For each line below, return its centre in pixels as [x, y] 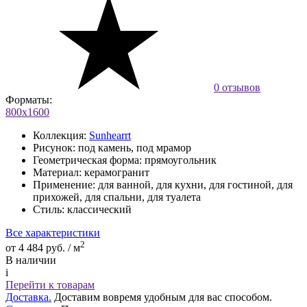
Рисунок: [54, 147]
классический [99, 209]
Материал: [57, 172]
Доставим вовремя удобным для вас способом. [162, 297]
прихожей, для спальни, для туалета [117, 197]
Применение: [64, 184]
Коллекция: [60, 135]
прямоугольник [181, 160]
